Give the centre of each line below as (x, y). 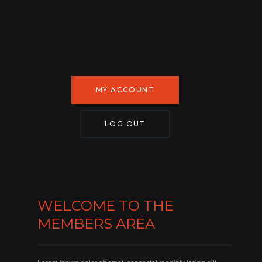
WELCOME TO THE (106, 205)
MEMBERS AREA (96, 223)
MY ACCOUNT (125, 89)
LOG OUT (125, 123)
